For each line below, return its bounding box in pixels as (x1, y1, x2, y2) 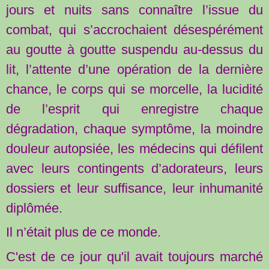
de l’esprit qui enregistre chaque (6, 101, 263, 116)
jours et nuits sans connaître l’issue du (6, 2, 263, 17)
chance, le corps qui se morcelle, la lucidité (6, 81, 263, 97)
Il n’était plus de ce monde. (6, 225, 161, 240)
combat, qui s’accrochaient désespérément (6, 22, 263, 37)
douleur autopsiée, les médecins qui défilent (6, 141, 263, 156)
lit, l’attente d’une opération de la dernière (6, 61, 263, 77)
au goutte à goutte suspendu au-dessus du (6, 41, 263, 57)
